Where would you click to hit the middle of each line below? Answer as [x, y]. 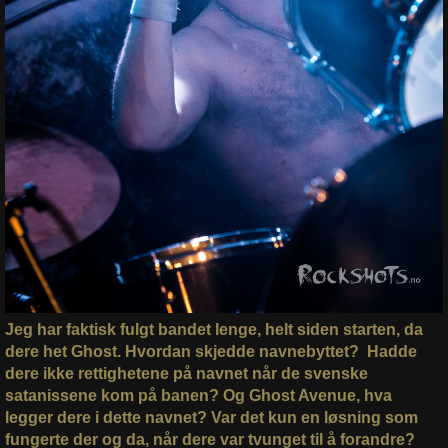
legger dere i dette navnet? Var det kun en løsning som [211, 418]
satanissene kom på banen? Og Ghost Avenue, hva [198, 396]
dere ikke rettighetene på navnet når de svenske [186, 374]
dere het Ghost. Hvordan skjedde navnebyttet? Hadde [210, 352]
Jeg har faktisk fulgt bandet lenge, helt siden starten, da [213, 330]
